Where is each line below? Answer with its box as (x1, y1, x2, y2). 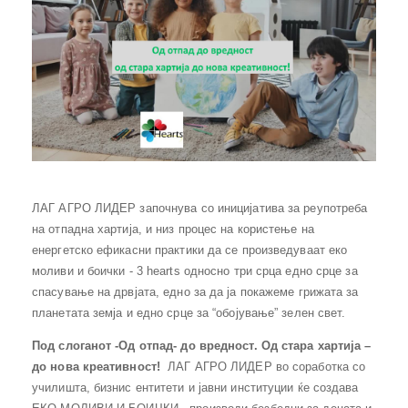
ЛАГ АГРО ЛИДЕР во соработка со (168, 359, 366, 373)
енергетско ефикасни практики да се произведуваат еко (32, 242, 348, 257)
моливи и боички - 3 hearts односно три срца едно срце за (32, 263, 358, 278)
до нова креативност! (32, 359, 168, 373)
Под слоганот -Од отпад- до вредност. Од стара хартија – (32, 338, 372, 352)
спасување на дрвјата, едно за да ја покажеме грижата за (32, 284, 359, 299)
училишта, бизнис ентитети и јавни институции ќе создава (32, 380, 359, 394)
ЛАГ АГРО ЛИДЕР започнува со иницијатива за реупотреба (32, 200, 368, 215)
